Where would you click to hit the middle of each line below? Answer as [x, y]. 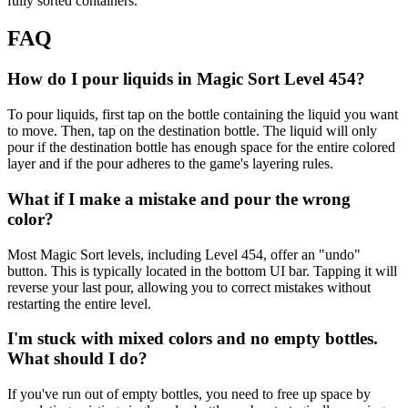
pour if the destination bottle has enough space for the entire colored [201, 148]
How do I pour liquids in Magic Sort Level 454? [186, 79]
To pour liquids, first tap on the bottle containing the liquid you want [203, 115]
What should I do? [77, 359]
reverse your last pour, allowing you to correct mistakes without [189, 287]
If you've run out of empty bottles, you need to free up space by [189, 393]
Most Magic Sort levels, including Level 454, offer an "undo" [184, 254]
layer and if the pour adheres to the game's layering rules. [170, 164]
